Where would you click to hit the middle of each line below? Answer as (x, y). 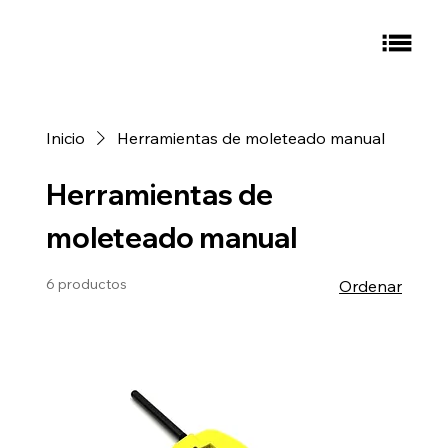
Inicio (65, 137)
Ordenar (371, 285)
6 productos (86, 283)
